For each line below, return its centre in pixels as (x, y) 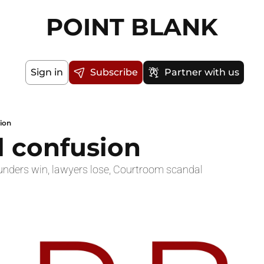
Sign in (47, 72)
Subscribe (114, 72)
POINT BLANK (132, 27)
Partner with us (202, 72)
